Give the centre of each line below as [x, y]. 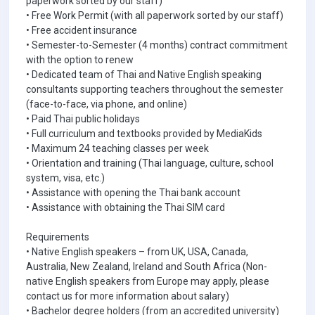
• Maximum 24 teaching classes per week [117, 148]
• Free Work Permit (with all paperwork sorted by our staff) [155, 15]
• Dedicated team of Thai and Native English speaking [144, 75]
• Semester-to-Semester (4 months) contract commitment [157, 45]
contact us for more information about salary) [128, 296]
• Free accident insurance [82, 30]
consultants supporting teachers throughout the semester [155, 89]
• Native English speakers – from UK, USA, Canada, [137, 252]
